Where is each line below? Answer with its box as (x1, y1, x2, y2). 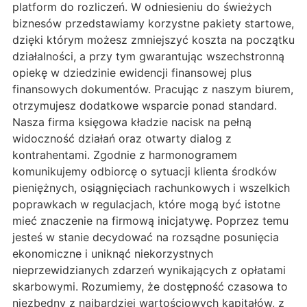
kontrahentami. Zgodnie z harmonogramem (12, 148, 237, 162)
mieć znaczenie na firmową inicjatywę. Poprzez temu (12, 214, 288, 228)
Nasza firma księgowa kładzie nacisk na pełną (12, 115, 251, 130)
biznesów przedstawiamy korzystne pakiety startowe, (12, 16, 294, 31)
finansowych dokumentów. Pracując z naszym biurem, (12, 82, 293, 97)
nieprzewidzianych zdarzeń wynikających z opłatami (12, 263, 286, 278)
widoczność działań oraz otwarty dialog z (12, 132, 232, 146)
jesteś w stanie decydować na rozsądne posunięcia (12, 230, 279, 245)
